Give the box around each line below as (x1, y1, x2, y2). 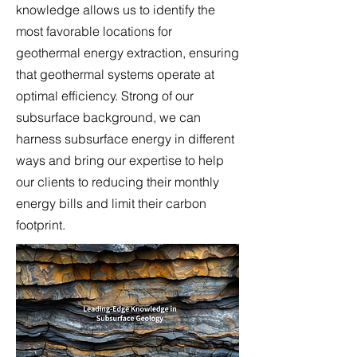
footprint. (16, 217, 65, 233)
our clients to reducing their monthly (16, 174, 219, 190)
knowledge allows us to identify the (16, 2, 215, 18)
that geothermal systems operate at (16, 66, 214, 82)
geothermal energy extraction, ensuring (16, 45, 239, 61)
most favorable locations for (16, 23, 172, 39)
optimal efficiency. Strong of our (16, 88, 194, 104)
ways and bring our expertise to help (16, 152, 224, 168)
